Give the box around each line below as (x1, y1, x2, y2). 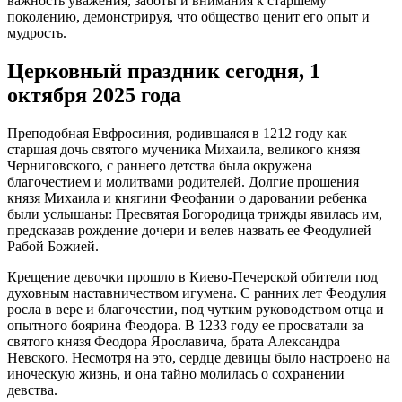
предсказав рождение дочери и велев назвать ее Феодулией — (7, 223, 389, 239)
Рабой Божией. (7, 239, 99, 255)
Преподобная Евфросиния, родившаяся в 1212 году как (7, 126, 347, 142)
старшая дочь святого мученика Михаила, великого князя (7, 142, 360, 158)
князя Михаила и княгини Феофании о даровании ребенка (7, 190, 367, 206)
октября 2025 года (7, 83, 181, 108)
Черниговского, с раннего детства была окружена (7, 158, 312, 174)
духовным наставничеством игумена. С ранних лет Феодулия (7, 285, 386, 301)
